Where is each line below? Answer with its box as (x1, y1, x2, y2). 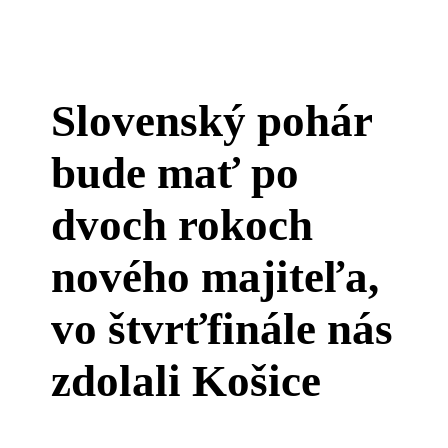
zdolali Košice (51, 356, 322, 406)
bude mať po (51, 148, 300, 198)
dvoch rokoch (51, 200, 314, 250)
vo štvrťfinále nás (51, 304, 394, 354)
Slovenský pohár (51, 96, 373, 146)
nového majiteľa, (51, 252, 380, 302)
